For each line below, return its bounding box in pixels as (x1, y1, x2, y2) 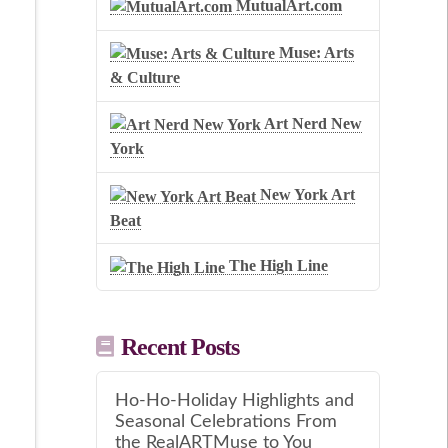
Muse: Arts (275, 44, 355, 62)
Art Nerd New (261, 115, 363, 133)
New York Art (256, 186, 356, 204)
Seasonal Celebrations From (114, 413, 337, 431)
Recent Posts (121, 334, 239, 361)
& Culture (110, 69, 181, 87)
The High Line (225, 257, 329, 275)
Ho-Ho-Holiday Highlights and (114, 392, 354, 410)
